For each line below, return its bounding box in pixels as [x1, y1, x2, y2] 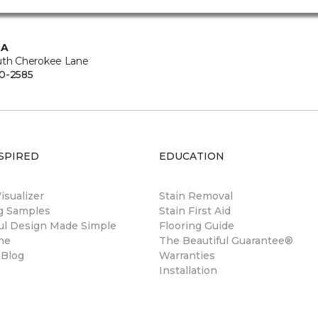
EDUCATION [159, 150, 224, 163]
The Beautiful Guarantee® [159, 234, 293, 247]
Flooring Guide [159, 219, 234, 232]
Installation [159, 264, 217, 277]
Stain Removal [159, 190, 233, 202]
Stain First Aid [159, 204, 231, 217]
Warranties [159, 249, 215, 262]
